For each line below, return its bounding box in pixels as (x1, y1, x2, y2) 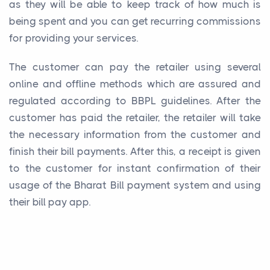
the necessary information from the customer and (9, 128, 261, 140)
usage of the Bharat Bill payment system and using (9, 178, 261, 191)
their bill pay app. (9, 195, 90, 208)
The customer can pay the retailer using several (9, 60, 261, 73)
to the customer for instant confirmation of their (9, 162, 261, 174)
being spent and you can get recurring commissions (9, 14, 261, 27)
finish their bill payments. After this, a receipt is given (9, 145, 261, 157)
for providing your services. (9, 31, 138, 44)
